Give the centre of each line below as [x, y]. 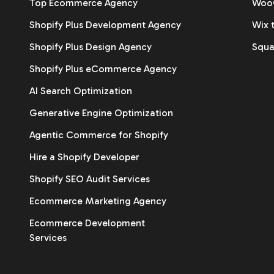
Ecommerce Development [87, 223]
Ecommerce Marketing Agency [98, 201]
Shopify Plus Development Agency [105, 24]
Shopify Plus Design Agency [91, 46]
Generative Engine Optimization [101, 113]
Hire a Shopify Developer [84, 157]
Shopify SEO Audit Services [90, 179]
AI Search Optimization [81, 91]
